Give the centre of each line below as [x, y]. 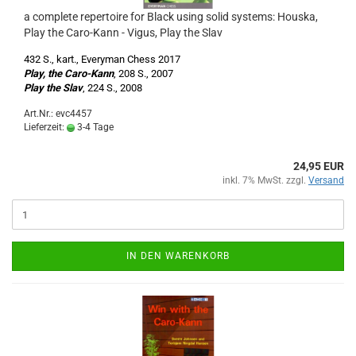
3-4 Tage [94, 127]
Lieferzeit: [45, 127]
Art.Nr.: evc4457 [58, 114]
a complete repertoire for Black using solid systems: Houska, [171, 17]
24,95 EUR [319, 166]
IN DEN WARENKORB [178, 256]
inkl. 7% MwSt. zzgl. [265, 180]
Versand [326, 180]
